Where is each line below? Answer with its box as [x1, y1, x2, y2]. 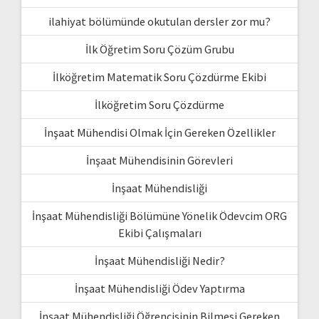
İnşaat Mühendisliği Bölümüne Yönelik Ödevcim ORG [32, 208, 287, 223]
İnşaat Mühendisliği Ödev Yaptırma [74, 281, 245, 296]
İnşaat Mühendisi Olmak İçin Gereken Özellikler [43, 125, 276, 140]
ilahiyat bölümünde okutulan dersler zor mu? [48, 14, 271, 28]
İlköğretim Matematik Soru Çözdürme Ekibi [53, 69, 266, 84]
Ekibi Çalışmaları [117, 225, 202, 240]
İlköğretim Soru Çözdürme [95, 97, 224, 112]
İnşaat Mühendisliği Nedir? [94, 253, 225, 268]
